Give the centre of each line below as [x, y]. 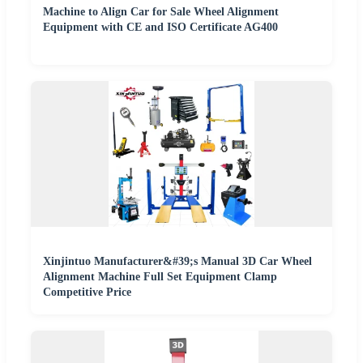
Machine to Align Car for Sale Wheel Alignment [161, 12]
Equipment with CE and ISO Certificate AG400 [160, 28]
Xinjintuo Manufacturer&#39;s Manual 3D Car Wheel [177, 262]
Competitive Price [87, 293]
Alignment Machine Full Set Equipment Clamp [160, 277]
